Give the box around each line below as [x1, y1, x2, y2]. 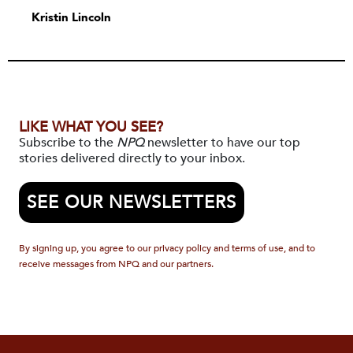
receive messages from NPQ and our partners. [19, 258, 214, 270]
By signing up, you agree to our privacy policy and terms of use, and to [19, 242, 315, 255]
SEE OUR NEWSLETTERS [27, 191, 236, 214]
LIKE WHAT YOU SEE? [19, 117, 163, 137]
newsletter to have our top [144, 134, 300, 151]
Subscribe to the [19, 134, 117, 151]
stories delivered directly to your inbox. [19, 150, 245, 167]
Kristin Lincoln [32, 9, 111, 25]
